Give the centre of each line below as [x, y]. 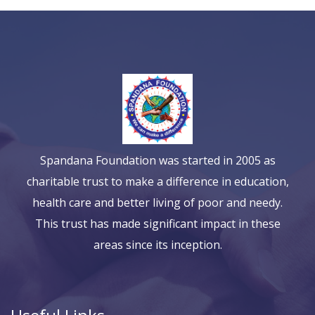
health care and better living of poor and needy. [157, 203]
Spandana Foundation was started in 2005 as [157, 161]
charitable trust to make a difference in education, [157, 182]
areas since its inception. [157, 245]
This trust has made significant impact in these [157, 224]
